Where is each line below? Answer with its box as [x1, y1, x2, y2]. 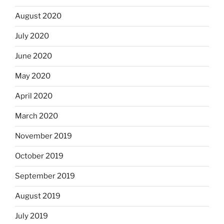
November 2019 [15, 131, 72, 141]
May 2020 [15, 71, 50, 81]
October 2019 [15, 151, 63, 161]
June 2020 [15, 51, 52, 61]
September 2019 [15, 171, 75, 181]
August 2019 [15, 191, 60, 201]
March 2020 [15, 111, 58, 121]
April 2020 [15, 91, 52, 101]
